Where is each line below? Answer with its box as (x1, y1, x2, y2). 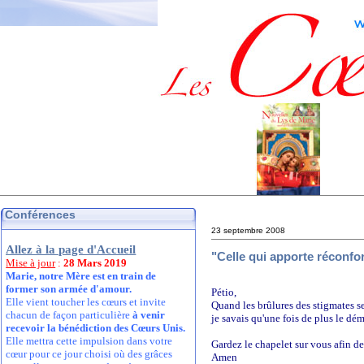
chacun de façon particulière (6, 309, 133, 321)
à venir (132, 309, 166, 321)
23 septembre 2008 (211, 226, 286, 235)
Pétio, (211, 286, 237, 299)
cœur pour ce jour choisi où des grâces (6, 348, 173, 360)
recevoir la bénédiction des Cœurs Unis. (6, 322, 186, 334)
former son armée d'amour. (6, 283, 132, 295)
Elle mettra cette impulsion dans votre (6, 335, 173, 347)
